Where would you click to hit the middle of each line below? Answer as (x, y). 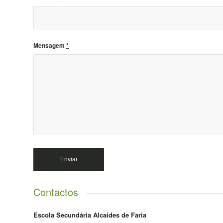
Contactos (56, 192)
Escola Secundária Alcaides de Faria (90, 215)
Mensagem (50, 46)
